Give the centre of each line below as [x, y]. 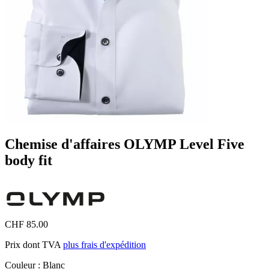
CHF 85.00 [26, 224]
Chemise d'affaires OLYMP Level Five [125, 144]
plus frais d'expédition [104, 244]
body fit [29, 160]
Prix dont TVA [34, 244]
